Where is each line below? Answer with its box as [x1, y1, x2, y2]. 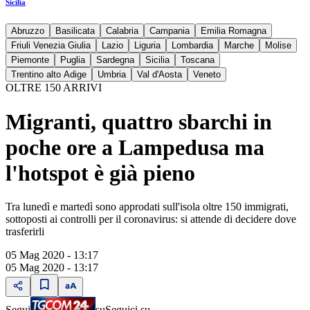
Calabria [106, 26, 138, 37]
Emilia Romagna [201, 26, 266, 37]
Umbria [98, 69, 126, 80]
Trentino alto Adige [11, 69, 86, 80]
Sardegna [96, 55, 134, 66]
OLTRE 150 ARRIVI [6, 82, 102, 94]
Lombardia [172, 40, 213, 51]
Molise [265, 40, 291, 51]
